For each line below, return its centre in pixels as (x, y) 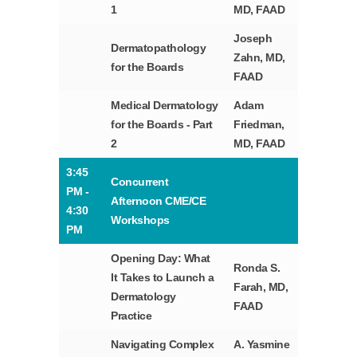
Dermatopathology (159, 48)
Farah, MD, (261, 287)
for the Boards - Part (162, 125)
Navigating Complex (163, 345)
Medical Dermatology (165, 106)
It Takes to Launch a (163, 278)
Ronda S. (257, 268)
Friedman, (259, 125)
